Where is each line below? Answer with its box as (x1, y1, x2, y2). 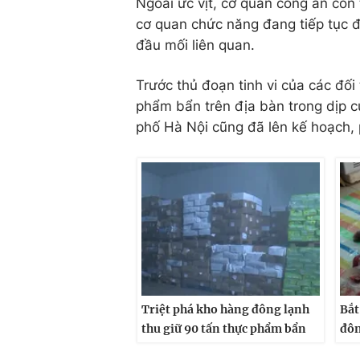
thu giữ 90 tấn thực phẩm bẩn (141, 321, 306, 337)
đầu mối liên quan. (136, 36, 255, 53)
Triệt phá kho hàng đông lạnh (141, 302, 309, 317)
